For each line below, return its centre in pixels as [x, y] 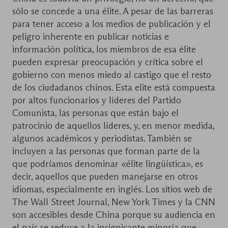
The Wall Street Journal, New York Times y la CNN [114, 202]
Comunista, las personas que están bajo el [95, 113]
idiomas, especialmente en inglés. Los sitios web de [112, 190]
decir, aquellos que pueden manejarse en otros [105, 177]
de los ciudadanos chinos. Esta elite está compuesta [114, 88]
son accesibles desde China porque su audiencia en [114, 215]
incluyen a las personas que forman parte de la [106, 151]
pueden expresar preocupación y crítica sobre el [108, 62]
